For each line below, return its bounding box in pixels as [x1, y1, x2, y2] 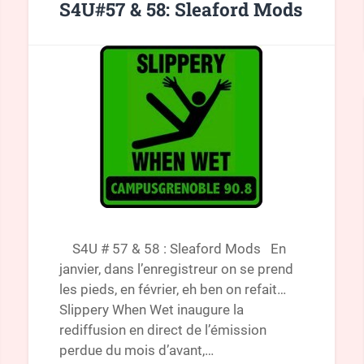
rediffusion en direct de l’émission [58, 321, 266, 338]
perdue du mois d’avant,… [58, 341, 214, 358]
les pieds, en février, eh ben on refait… [58, 280, 286, 297]
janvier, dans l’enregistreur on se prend [58, 260, 293, 277]
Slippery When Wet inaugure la [58, 301, 244, 318]
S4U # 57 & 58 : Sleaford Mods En [58, 240, 286, 257]
